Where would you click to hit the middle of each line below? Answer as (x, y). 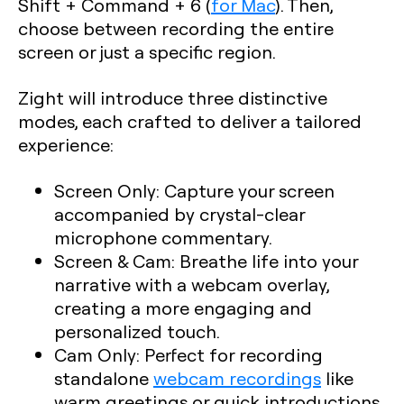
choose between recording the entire (176, 28)
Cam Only (95, 354)
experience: (66, 144)
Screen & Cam (113, 261)
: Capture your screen (245, 190)
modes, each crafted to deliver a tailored (190, 121)
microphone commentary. (163, 237)
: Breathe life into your (265, 261)
